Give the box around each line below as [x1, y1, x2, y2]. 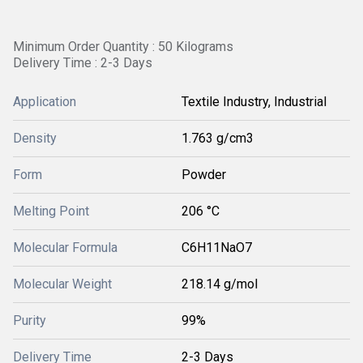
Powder [181, 167, 226, 182]
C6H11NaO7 [181, 240, 252, 255]
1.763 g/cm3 [181, 130, 254, 146]
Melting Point [13, 203, 89, 219]
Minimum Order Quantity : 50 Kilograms [13, 39, 233, 54]
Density [13, 130, 57, 146]
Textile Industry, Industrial [181, 94, 327, 109]
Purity [13, 313, 46, 328]
